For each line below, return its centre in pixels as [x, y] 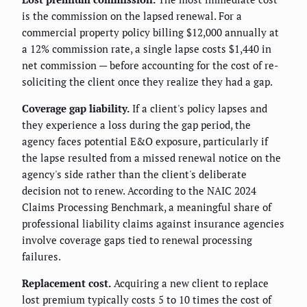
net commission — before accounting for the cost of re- [150, 65]
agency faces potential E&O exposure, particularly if [145, 142]
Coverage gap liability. [76, 109]
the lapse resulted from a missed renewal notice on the [151, 158]
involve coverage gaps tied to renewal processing [137, 240]
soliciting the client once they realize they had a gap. [147, 82]
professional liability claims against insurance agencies [153, 224]
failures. [41, 257]
